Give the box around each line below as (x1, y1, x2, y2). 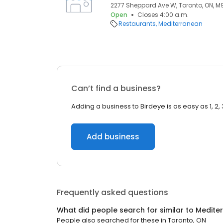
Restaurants (118, 19, 156, 28)
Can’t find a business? (71, 83, 161, 94)
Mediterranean (158, 19, 203, 28)
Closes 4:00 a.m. (137, 10, 189, 19)
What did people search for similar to (57, 205, 196, 215)
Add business (87, 131, 139, 142)
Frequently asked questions (57, 187, 168, 198)
